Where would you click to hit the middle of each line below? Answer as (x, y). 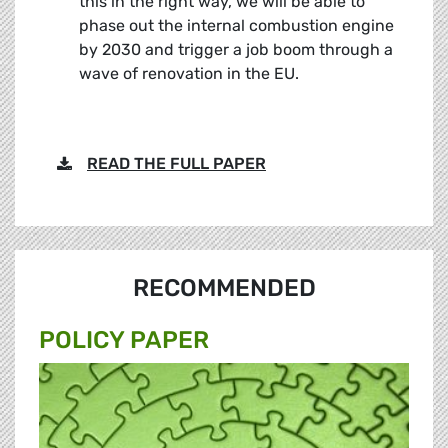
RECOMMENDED (224, 288)
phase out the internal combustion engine (236, 26)
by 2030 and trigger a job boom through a (236, 50)
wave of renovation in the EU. (189, 74)
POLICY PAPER (124, 340)
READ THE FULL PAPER (176, 164)
